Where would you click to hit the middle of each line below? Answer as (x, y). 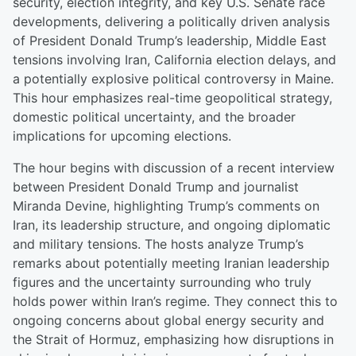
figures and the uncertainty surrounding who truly (162, 282)
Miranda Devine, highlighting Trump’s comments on (166, 206)
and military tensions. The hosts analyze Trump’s (158, 244)
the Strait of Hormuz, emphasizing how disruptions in (173, 339)
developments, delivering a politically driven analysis (171, 21)
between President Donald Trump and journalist (156, 187)
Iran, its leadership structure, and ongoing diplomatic (172, 225)
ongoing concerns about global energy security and (168, 320)
